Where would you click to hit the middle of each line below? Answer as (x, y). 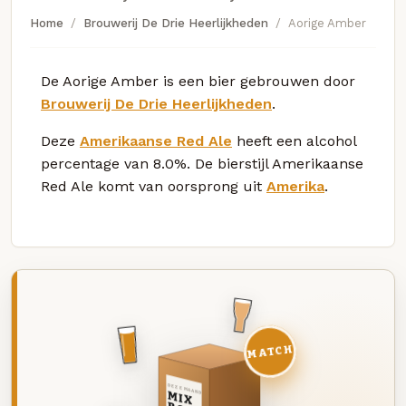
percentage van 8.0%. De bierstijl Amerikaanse (202, 163)
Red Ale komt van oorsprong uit (154, 186)
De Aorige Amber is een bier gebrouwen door (198, 81)
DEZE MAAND (184, 389)
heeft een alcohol (294, 140)
